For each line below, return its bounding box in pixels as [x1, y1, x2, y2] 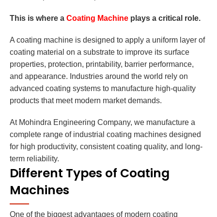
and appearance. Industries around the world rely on [10, 72, 188, 81]
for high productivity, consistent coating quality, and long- [10, 142, 202, 151]
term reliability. [10, 155, 59, 163]
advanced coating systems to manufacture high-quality [10, 84, 196, 93]
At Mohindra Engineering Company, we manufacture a [10, 118, 195, 127]
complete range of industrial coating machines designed [10, 130, 201, 139]
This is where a [10, 14, 66, 23]
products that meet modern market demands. [10, 96, 162, 105]
